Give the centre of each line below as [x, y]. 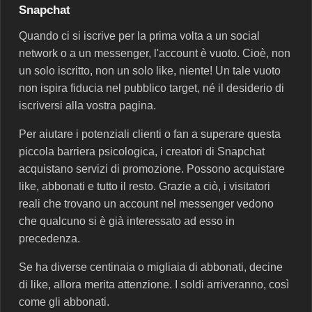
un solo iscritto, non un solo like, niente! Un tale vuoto [150, 71]
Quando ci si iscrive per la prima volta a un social [139, 36]
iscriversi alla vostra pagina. [87, 106]
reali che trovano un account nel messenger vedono [146, 204]
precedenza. [49, 239]
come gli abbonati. [64, 302]
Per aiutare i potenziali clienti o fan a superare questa [150, 134]
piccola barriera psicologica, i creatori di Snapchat [142, 152]
